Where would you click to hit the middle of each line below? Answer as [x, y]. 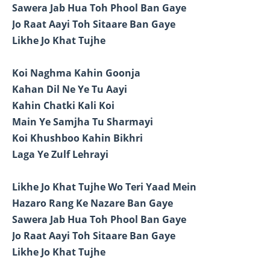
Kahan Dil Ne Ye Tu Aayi [70, 89]
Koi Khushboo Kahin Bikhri [77, 138]
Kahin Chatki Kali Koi [63, 106]
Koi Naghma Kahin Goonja [76, 73]
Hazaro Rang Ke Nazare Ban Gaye [93, 203]
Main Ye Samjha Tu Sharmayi [83, 122]
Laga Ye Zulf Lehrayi [60, 155]
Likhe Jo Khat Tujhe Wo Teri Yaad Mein [104, 187]
